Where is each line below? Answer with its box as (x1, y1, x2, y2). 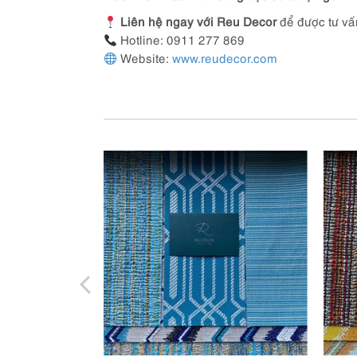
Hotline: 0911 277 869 (116, 31, 245, 48)
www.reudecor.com (171, 49, 277, 66)
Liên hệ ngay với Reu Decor (120, 13, 277, 29)
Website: (116, 49, 172, 66)
